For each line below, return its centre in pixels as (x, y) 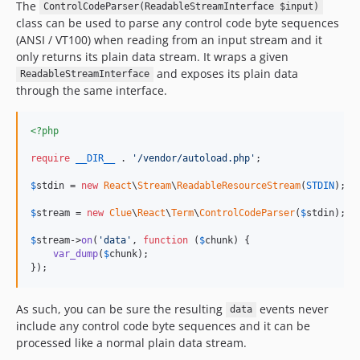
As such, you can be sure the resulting (121, 309)
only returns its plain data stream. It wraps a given (152, 56)
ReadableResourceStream (239, 185)
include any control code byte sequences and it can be (163, 325)
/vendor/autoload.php (194, 158)
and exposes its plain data (225, 73)
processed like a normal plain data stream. (131, 342)
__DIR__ (95, 158)
